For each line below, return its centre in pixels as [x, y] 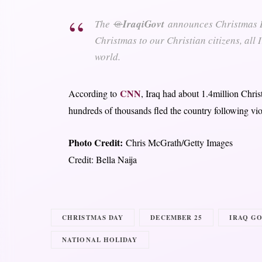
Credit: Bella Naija [102, 159]
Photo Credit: [95, 142]
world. [107, 56]
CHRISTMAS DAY [93, 217]
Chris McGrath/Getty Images [177, 142]
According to [92, 93]
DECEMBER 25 [177, 217]
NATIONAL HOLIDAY [100, 239]
